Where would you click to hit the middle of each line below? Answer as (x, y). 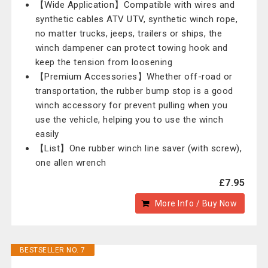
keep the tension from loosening (104, 62)
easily (47, 134)
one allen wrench (71, 163)
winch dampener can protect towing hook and (131, 48)
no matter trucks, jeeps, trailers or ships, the (129, 33)
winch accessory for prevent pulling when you (131, 105)
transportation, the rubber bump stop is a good (134, 91)
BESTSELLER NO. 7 (52, 250)
